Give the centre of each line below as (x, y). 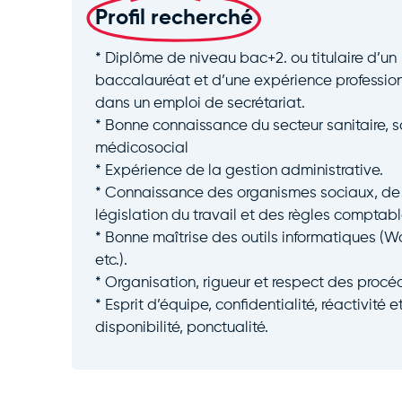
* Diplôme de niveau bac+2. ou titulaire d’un (245, 58)
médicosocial (141, 148)
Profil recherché (174, 17)
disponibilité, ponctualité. (181, 328)
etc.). (111, 260)
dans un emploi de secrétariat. (200, 103)
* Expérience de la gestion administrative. (239, 170)
